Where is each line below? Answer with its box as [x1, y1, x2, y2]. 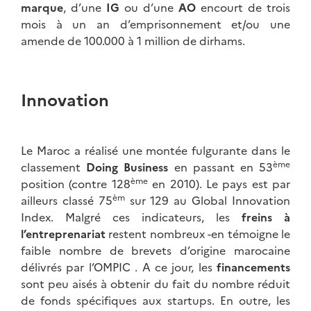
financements [217, 259, 290, 275]
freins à [242, 209, 290, 225]
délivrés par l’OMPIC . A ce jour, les [21, 259, 217, 275]
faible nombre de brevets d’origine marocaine [21, 242, 290, 258]
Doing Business [86, 159, 174, 175]
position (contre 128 [21, 176, 131, 192]
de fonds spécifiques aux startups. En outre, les [21, 292, 290, 308]
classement [21, 159, 87, 175]
